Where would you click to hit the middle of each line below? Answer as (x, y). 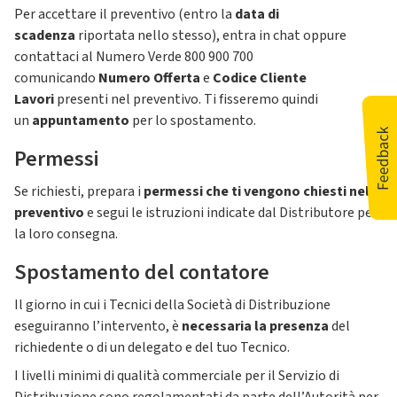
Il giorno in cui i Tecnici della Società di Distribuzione (172, 305)
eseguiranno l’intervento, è (98, 326)
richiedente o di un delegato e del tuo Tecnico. (152, 347)
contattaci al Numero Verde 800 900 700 (134, 57)
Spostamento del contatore (142, 272)
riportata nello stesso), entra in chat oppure (211, 35)
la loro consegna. (66, 234)
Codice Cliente (260, 78)
